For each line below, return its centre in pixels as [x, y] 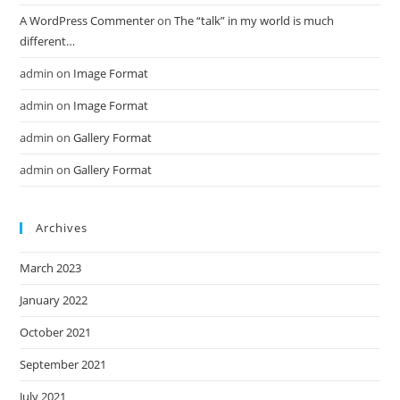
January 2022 [54, 300]
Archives [62, 227]
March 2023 [51, 267]
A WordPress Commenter [87, 20]
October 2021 [56, 332]
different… [48, 41]
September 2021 [63, 364]
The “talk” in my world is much [254, 20]
